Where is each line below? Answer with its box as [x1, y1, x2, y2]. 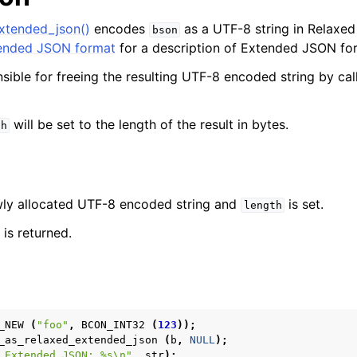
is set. [284, 196, 324, 212]
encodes [90, 21, 149, 37]
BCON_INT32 [81, 319, 145, 331]
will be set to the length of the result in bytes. [10, 116, 289, 132]
